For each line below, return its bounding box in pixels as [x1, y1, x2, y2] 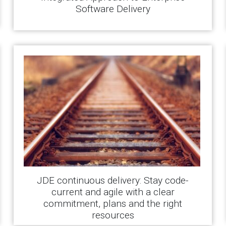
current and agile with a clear [51, 186, 175, 198]
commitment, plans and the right [43, 198, 183, 209]
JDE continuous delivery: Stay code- [37, 175, 189, 186]
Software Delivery [75, 3, 150, 15]
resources [91, 209, 134, 221]
